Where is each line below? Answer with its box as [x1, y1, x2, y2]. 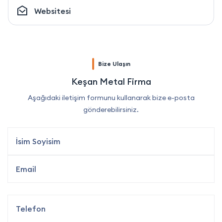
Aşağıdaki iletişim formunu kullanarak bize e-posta [27, 93, 195, 103]
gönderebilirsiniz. [83, 105, 139, 114]
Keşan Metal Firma [71, 76, 151, 88]
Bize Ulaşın [98, 60, 130, 68]
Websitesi [34, 6, 71, 16]
